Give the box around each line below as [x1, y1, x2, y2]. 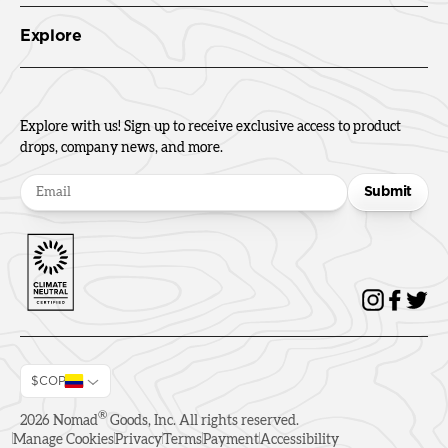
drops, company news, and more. [20, 140, 223, 155]
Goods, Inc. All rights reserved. [107, 413, 299, 428]
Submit [363, 184, 412, 199]
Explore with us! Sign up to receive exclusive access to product [20, 119, 401, 134]
